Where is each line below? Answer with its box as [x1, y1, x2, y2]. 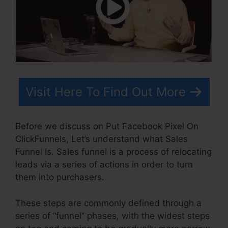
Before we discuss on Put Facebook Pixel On [15, 121, 198, 132]
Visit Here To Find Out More [25, 84, 186, 99]
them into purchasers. [15, 172, 104, 183]
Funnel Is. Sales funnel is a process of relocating [15, 147, 212, 157]
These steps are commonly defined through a [15, 197, 202, 208]
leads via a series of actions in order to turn [15, 159, 193, 170]
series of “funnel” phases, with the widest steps [15, 210, 210, 221]
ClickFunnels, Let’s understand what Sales [15, 134, 188, 145]
